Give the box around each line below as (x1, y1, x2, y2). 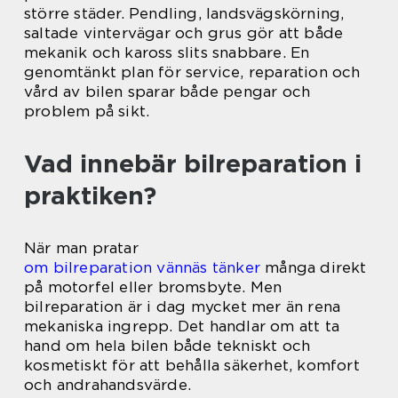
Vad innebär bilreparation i (24, 148, 362, 179)
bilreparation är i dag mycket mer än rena (24, 298, 341, 315)
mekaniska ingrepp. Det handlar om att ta (24, 317, 340, 335)
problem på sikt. (24, 102, 150, 120)
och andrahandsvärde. (24, 376, 191, 394)
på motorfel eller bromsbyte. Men (24, 278, 283, 296)
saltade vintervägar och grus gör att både (24, 24, 344, 42)
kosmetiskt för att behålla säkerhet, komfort (24, 356, 360, 374)
